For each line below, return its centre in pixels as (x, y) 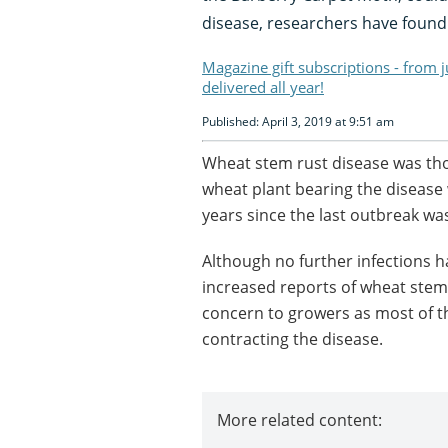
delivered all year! (263, 86)
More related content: (299, 419)
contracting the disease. (292, 338)
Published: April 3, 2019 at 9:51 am (298, 121)
